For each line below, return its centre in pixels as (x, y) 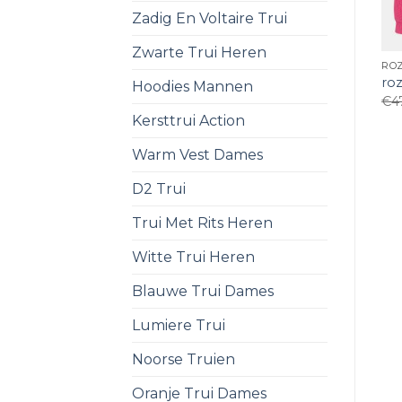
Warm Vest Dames (197, 154)
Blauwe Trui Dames (203, 291)
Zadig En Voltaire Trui (210, 18)
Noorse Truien (184, 359)
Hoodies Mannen (192, 86)
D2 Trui (159, 188)
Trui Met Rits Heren (202, 223)
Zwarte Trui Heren (199, 52)
